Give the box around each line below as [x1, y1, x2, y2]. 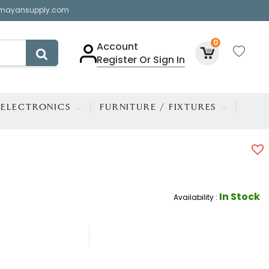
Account [97, 40, 138, 53]
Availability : [173, 192, 219, 203]
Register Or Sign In [97, 53, 185, 67]
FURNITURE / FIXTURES [100, 103, 220, 112]
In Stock [219, 190, 260, 204]
